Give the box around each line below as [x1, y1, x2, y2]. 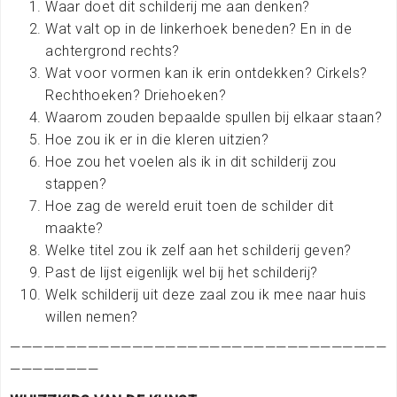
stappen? [45, 175, 106, 192]
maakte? [45, 219, 104, 237]
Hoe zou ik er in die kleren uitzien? [45, 130, 269, 148]
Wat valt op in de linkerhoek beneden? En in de [45, 19, 352, 37]
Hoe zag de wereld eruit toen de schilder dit [45, 197, 333, 214]
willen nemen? [45, 307, 138, 325]
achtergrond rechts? [45, 42, 180, 59]
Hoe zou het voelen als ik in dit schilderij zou [45, 152, 337, 170]
